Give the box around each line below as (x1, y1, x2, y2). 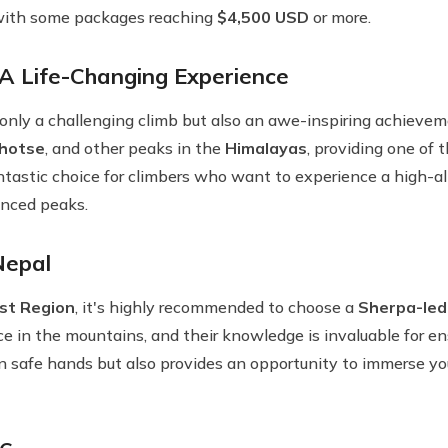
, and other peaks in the (45, 138, 225, 158)
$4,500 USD (217, 7, 309, 27)
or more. (309, 7, 371, 27)
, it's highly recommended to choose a (75, 297, 358, 317)
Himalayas (225, 138, 307, 158)
